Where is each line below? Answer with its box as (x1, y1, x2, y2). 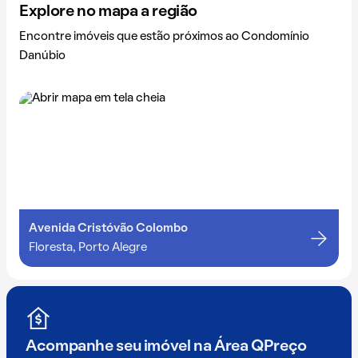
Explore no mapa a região (19, 5, 197, 19)
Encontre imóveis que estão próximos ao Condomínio (19, 31, 309, 42)
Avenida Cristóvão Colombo (29, 223, 188, 234)
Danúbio (19, 50, 66, 62)
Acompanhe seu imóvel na (26, 340, 214, 354)
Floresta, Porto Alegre (29, 242, 147, 253)
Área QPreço (214, 340, 307, 354)
